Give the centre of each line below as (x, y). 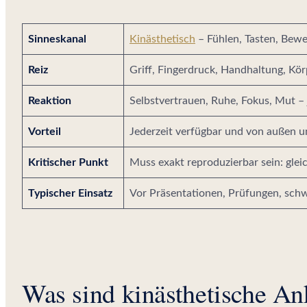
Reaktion (50, 100)
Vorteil (45, 131)
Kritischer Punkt (68, 162)
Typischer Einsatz (70, 193)
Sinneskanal (57, 39)
